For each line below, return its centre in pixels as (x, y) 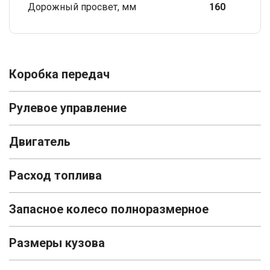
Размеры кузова (57, 243)
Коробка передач (59, 74)
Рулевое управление (68, 108)
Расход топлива (55, 175)
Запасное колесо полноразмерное (109, 209)
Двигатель (40, 141)
